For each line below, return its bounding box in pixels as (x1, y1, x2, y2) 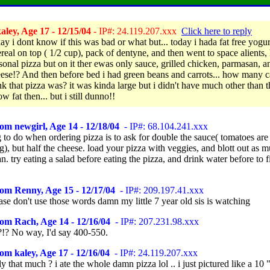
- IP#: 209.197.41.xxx (115, 185, 204, 195)
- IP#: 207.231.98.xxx (110, 216, 199, 227)
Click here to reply (181, 26, 252, 36)
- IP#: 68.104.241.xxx (119, 121, 208, 131)
